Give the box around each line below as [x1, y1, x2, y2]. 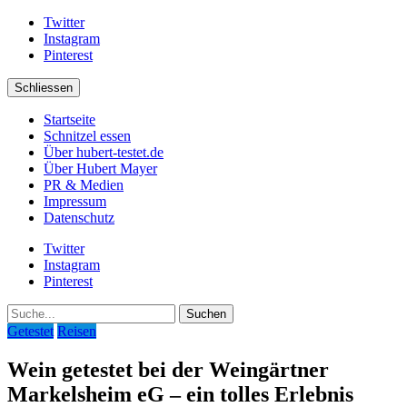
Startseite [44, 112, 95, 127]
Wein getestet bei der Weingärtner [7, 357, 329, 382]
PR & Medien [44, 177, 124, 193]
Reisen [57, 323, 96, 339]
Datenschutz [44, 210, 114, 225]
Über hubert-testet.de [44, 144, 164, 160]
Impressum [44, 194, 106, 209]
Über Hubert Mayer [44, 161, 157, 176]
